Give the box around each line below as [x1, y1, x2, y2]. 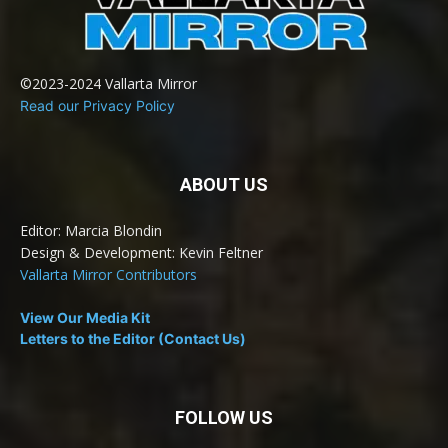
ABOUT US [180, 174, 268, 195]
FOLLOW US [175, 407, 273, 428]
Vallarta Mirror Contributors [20, 265, 197, 284]
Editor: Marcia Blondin [20, 221, 162, 240]
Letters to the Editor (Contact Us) [20, 330, 246, 347]
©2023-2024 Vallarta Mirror [20, 74, 197, 93]
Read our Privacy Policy [20, 97, 175, 114]
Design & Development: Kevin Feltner [20, 243, 263, 262]
